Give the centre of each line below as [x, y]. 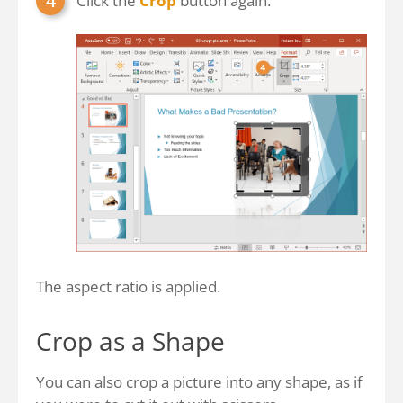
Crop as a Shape [130, 341]
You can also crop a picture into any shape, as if [199, 382]
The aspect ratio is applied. [128, 287]
